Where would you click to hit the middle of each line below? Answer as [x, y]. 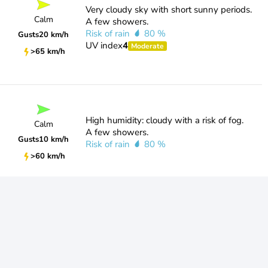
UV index [104, 45]
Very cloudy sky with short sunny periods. [168, 10]
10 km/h [54, 140]
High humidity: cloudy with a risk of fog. [164, 120]
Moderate [147, 46]
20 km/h [54, 35]
